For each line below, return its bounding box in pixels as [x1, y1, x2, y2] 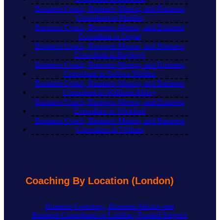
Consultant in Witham [76, 125, 143, 134]
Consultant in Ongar [78, 31, 141, 40]
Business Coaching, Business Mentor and [45, 202, 174, 211]
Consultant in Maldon [76, 13, 143, 22]
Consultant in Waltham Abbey [63, 87, 156, 96]
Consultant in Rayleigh [74, 50, 145, 59]
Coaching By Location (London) [26, 175, 174, 187]
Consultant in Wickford [73, 106, 146, 115]
